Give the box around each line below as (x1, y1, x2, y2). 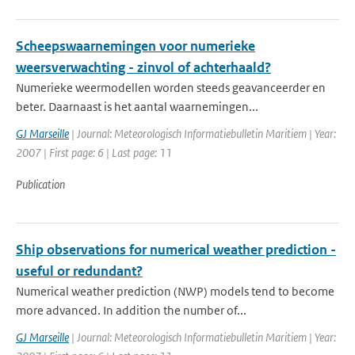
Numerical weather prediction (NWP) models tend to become (16, 284, 334, 299)
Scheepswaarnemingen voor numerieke (16, 37, 255, 55)
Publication (16, 177, 65, 192)
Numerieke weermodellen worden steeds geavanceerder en (16, 80, 326, 95)
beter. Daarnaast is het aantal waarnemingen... (16, 99, 258, 114)
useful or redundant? (16, 262, 143, 280)
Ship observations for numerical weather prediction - (16, 241, 336, 258)
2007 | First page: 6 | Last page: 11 (16, 145, 172, 160)
